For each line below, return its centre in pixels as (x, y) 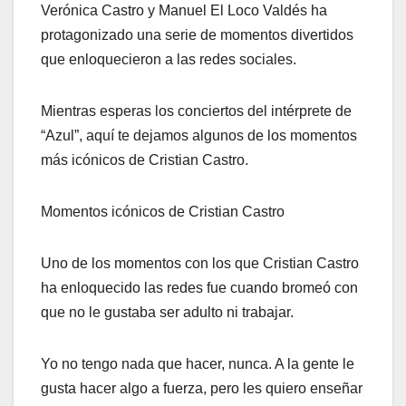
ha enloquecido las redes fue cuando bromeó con (199, 288)
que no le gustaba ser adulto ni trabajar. (167, 313)
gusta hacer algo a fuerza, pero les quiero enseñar (202, 389)
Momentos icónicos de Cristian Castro (163, 212)
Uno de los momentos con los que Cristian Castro (200, 264)
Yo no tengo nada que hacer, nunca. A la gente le (198, 364)
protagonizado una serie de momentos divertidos (197, 35)
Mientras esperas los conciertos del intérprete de (196, 111)
